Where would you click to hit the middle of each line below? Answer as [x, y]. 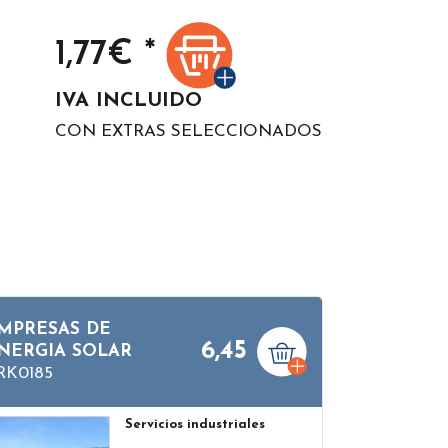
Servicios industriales [195, 424]
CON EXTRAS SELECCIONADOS [188, 131]
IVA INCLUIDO [128, 100]
